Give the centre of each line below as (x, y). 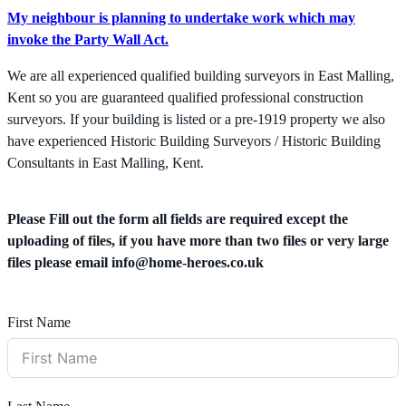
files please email (59, 263)
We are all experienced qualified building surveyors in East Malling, (201, 77)
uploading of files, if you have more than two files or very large (198, 242)
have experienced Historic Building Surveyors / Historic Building (194, 142)
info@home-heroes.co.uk (188, 263)
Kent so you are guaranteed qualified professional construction (185, 98)
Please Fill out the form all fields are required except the (178, 220)
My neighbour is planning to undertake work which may (181, 19)
